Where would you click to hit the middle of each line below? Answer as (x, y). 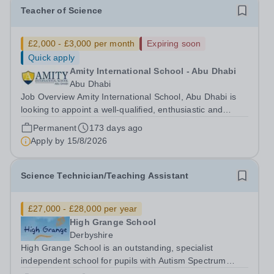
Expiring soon (174, 43)
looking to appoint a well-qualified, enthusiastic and (122, 109)
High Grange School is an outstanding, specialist (117, 248)
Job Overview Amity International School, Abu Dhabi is (49, 97)
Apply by (49, 141)
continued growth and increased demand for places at (128, 135)
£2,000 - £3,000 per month (82, 43)
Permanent (55, 128)
